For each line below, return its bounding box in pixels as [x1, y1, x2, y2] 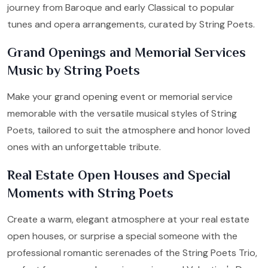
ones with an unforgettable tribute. [7, 140, 161, 153]
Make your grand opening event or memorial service [7, 90, 233, 103]
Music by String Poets [7, 62, 140, 78]
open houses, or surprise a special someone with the [7, 229, 237, 242]
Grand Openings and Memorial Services [7, 44, 246, 60]
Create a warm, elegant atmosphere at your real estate [7, 212, 249, 226]
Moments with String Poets [7, 185, 173, 200]
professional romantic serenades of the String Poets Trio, [7, 246, 257, 259]
